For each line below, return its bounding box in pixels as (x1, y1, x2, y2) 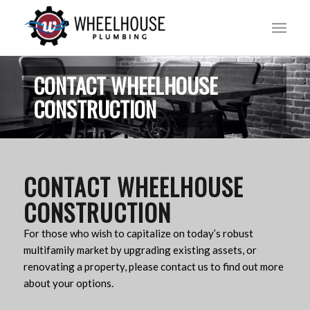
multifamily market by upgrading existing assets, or (23, 244, 257, 256)
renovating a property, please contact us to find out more (23, 260, 284, 273)
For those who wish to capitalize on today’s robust (23, 227, 253, 239)
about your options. (23, 277, 113, 289)
